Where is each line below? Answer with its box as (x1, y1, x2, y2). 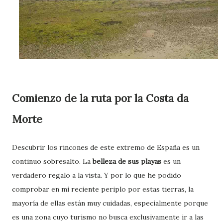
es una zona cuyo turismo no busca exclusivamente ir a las (12, 213, 204, 222)
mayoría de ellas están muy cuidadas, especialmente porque (12, 199, 208, 208)
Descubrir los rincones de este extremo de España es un (12, 143, 200, 152)
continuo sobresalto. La (12, 157, 93, 166)
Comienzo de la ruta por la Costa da (12, 92, 189, 105)
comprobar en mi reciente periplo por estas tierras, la (12, 185, 194, 194)
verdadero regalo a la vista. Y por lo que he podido (12, 171, 181, 180)
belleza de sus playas (93, 157, 163, 166)
